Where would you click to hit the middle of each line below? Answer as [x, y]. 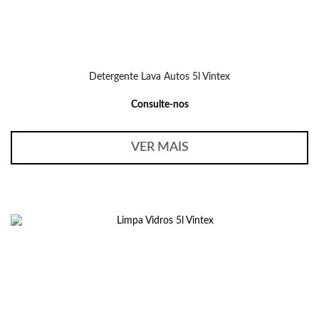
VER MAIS [159, 147]
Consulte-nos [159, 105]
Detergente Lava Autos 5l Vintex [159, 77]
